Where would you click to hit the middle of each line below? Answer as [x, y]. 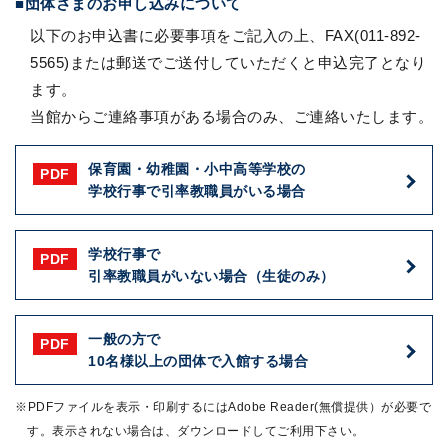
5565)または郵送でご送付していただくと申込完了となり [228, 63]
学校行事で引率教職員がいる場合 [197, 191]
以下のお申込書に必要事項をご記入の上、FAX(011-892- [225, 36]
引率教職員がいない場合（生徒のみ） [211, 276]
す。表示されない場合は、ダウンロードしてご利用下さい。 [196, 431]
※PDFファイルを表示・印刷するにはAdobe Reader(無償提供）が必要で [223, 407]
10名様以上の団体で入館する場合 [198, 361]
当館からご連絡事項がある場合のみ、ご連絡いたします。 [231, 117]
